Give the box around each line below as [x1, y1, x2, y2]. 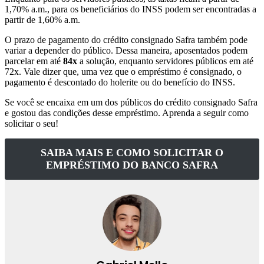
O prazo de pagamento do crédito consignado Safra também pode [5, 35, 247, 45]
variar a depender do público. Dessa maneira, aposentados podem [5, 45, 247, 56]
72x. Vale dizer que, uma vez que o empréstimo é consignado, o [5, 67, 242, 77]
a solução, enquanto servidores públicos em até [80, 56, 253, 67]
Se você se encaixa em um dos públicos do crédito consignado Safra [5, 97, 258, 108]
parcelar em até [5, 56, 63, 67]
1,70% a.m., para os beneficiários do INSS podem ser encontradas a [5, 4, 256, 15]
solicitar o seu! [5, 118, 58, 129]
